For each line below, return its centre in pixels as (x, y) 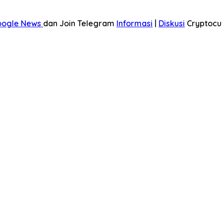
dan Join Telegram (80, 23)
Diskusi (172, 23)
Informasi (135, 23)
